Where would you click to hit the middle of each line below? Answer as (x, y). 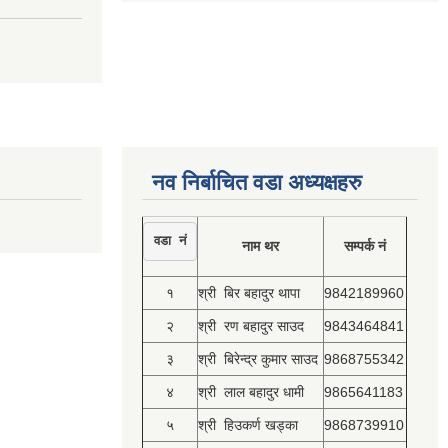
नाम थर (260, 245)
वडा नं (170, 240)
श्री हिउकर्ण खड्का (248, 424)
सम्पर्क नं (365, 245)
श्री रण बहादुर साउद (251, 325)
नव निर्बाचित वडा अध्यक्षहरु (257, 182)
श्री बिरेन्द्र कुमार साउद (258, 358)
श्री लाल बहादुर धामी (251, 391)
